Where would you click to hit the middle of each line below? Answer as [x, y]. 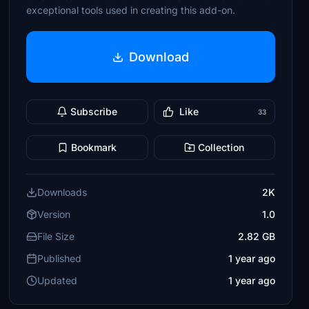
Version [54, 214]
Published [60, 258]
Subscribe [94, 111]
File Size [56, 236]
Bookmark [94, 147]
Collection [221, 147]
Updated [58, 280]
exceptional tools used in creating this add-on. [131, 10]
